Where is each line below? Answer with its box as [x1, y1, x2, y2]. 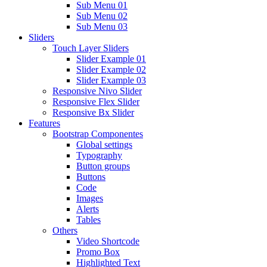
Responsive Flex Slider [52, 97, 139, 107]
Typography [76, 150, 122, 160]
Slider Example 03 [76, 75, 146, 85]
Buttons [76, 172, 105, 182]
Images [76, 193, 103, 203]
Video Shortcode [76, 236, 139, 246]
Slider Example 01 [76, 54, 146, 64]
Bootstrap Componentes [52, 129, 143, 139]
